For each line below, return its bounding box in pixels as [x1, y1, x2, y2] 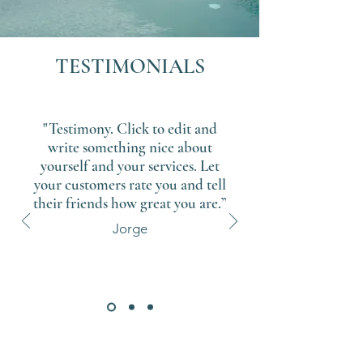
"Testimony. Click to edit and [42, 118, 217, 138]
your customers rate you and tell [33, 174, 226, 194]
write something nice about [47, 137, 212, 156]
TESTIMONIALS [54, 53, 205, 79]
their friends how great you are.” [33, 193, 226, 212]
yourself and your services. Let [40, 156, 220, 175]
